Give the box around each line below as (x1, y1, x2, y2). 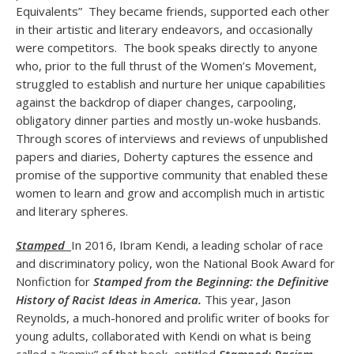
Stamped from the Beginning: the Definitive (93, 273, 329, 289)
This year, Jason (205, 292, 291, 307)
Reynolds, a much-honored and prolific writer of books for (16, 310, 330, 326)
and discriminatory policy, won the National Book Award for (16, 255, 335, 271)
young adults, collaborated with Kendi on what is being (16, 328, 311, 344)
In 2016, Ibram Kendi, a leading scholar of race (71, 237, 323, 253)
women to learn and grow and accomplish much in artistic (16, 185, 325, 201)
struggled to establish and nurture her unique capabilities (16, 76, 326, 92)
